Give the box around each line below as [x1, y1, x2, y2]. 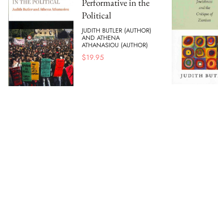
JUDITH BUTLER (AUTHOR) [82, 25, 151, 35]
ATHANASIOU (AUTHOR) [82, 40, 148, 50]
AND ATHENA [82, 33, 120, 42]
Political [82, 9, 111, 22]
